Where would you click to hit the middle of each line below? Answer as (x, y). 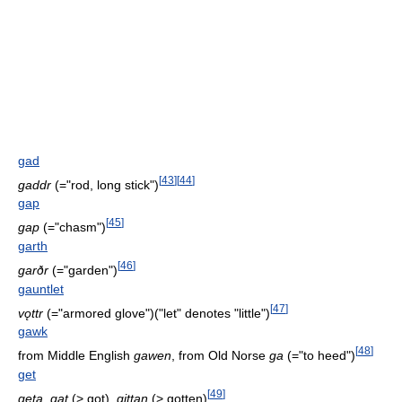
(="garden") (83, 270)
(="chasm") (73, 227)
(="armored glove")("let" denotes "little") (157, 313)
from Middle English (76, 355)
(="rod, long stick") (105, 184)
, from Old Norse (220, 355)
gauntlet (41, 288)
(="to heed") (319, 355)
